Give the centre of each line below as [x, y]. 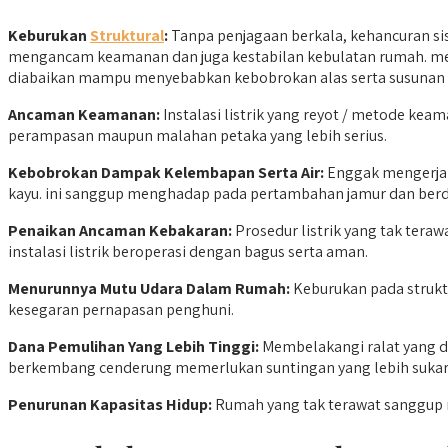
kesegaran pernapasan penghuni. [121, 310]
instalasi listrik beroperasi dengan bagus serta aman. [188, 252]
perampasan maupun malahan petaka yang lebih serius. [197, 136]
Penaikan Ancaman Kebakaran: [120, 231]
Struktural [127, 36]
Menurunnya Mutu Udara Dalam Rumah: [149, 289]
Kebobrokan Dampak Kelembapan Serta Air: [166, 173]
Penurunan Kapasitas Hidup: [110, 405]
